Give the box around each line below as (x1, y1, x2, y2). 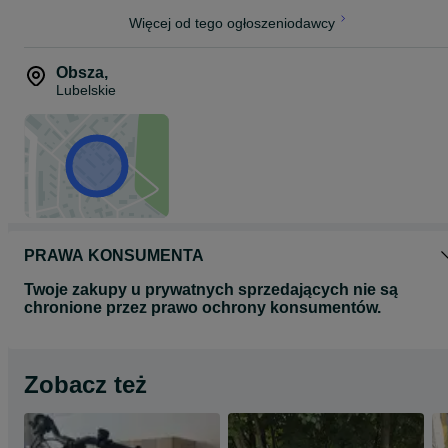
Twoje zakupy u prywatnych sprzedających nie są (24, 281, 398, 298)
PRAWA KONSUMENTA (24, 247, 204, 264)
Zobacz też (24, 371, 147, 398)
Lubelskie (56, 82, 116, 98)
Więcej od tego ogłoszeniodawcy (129, 15, 335, 31)
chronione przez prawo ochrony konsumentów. (24, 299, 381, 316)
